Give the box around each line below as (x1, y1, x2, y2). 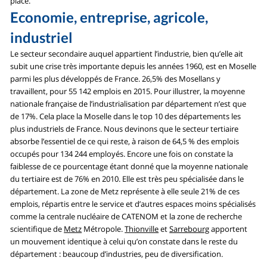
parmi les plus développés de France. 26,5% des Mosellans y (10, 73, 221, 85)
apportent (209, 223, 248, 235)
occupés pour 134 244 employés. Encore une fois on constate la (10, 148, 234, 160)
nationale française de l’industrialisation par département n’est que (10, 98, 247, 110)
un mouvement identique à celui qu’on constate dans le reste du (10, 236, 238, 247)
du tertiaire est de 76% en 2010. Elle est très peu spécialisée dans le (10, 173, 244, 185)
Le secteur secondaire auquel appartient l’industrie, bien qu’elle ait (10, 48, 244, 60)
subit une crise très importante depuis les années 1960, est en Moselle (10, 61, 257, 72)
